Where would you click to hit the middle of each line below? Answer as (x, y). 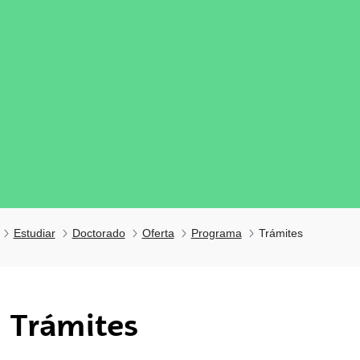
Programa (216, 233)
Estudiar (34, 233)
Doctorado (98, 233)
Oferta (158, 233)
